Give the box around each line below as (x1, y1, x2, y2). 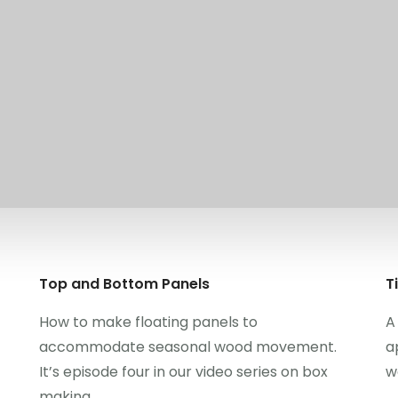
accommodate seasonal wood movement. (39, 337, 337, 357)
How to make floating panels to (39, 312, 258, 332)
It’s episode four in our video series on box (39, 362, 328, 382)
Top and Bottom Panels (39, 274, 210, 294)
